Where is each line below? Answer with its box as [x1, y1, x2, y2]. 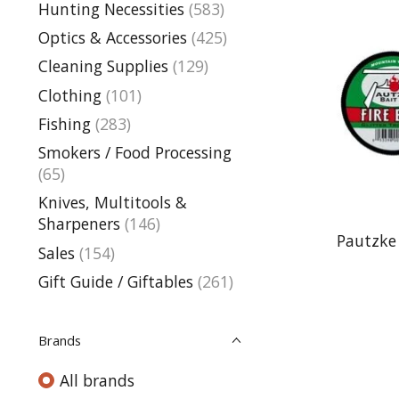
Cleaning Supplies [38, 55, 168, 77]
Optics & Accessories [38, 27, 187, 49]
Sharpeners [38, 213, 120, 235]
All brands [59, 369, 134, 391]
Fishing [38, 112, 91, 134]
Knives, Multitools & [38, 191, 187, 214]
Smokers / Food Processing [38, 142, 232, 164]
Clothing [38, 84, 102, 106]
